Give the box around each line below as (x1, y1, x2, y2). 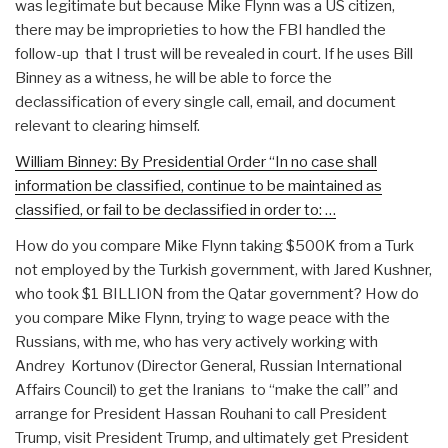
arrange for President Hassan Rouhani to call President (15, 405, 387, 424)
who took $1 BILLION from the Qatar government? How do (15, 285, 419, 304)
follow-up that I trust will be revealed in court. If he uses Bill (15, 45, 413, 64)
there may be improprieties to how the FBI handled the (15, 21, 386, 40)
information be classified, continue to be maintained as (15, 177, 382, 196)
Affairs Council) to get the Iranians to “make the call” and (15, 381, 398, 400)
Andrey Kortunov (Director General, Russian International (15, 357, 402, 376)
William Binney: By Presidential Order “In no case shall (15, 153, 377, 172)
